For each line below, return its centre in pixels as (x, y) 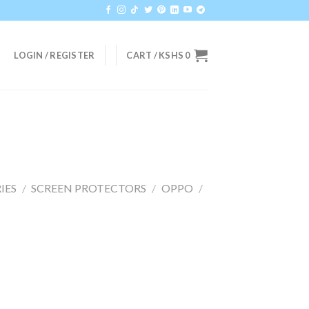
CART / (143, 55)
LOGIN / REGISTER (54, 55)
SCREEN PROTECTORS (89, 188)
